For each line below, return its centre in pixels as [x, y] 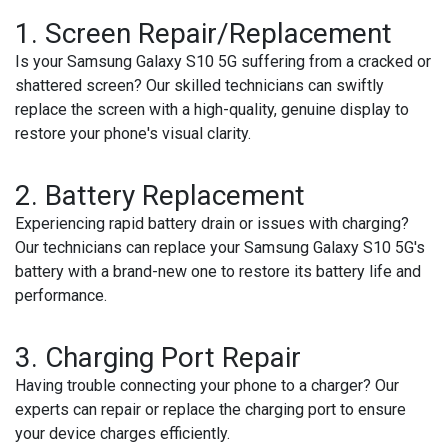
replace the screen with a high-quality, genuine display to [212, 109]
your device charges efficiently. [122, 433]
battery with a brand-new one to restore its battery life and [218, 271]
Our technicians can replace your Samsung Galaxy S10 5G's [220, 247]
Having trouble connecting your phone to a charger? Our [207, 385]
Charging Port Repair [173, 357]
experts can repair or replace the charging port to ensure [210, 409]
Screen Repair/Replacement [218, 33]
